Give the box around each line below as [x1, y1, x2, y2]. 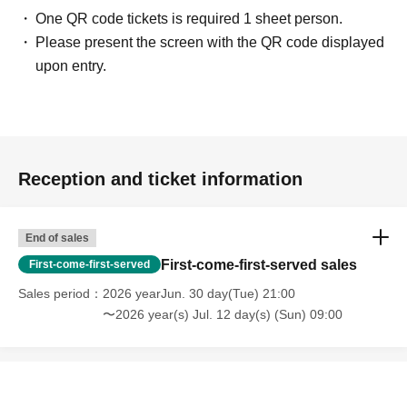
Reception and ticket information [18, 168, 303, 189]
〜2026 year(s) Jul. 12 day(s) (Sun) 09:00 [103, 306, 342, 322]
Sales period [18, 285, 90, 301]
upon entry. [35, 57, 107, 74]
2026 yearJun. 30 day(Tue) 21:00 [103, 285, 295, 301]
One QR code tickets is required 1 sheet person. [35, 10, 343, 26]
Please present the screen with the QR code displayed [35, 34, 385, 50]
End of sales [25, 231, 89, 244]
